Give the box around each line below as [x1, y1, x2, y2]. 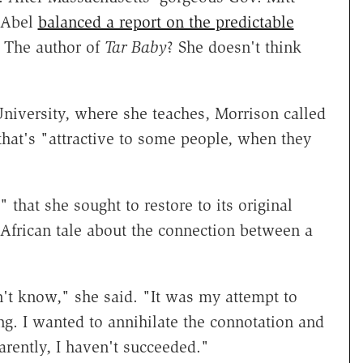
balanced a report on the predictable [37, 12, 294, 32]
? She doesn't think [166, 37, 301, 58]
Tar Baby [104, 37, 167, 58]
